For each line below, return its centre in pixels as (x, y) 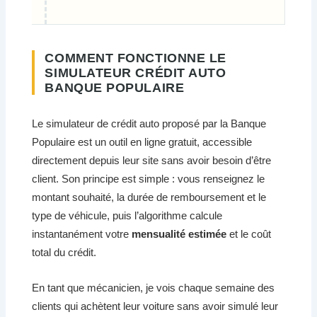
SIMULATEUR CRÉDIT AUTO (136, 73)
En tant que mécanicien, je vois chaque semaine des (154, 288)
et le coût (249, 234)
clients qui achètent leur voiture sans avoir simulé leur (155, 306)
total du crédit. (64, 252)
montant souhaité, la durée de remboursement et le (149, 197)
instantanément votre (82, 234)
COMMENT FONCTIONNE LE (136, 58)
